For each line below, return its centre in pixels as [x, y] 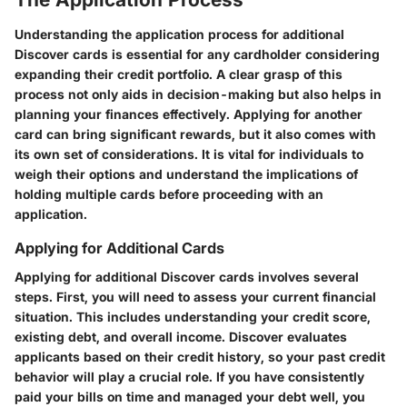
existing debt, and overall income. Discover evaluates [181, 336]
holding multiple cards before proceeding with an [169, 194]
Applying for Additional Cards [119, 248]
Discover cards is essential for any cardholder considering [197, 54]
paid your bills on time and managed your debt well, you [190, 396]
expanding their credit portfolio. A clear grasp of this [179, 74]
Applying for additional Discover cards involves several [187, 276]
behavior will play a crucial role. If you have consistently [189, 376]
